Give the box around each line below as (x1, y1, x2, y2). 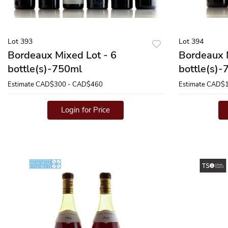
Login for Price (61, 105, 110, 115)
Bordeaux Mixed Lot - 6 (8, 48, 117, 62)
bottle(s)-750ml (8, 62, 82, 76)
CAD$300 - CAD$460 (36, 80, 103, 89)
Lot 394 (179, 37, 204, 46)
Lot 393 (8, 37, 33, 46)
